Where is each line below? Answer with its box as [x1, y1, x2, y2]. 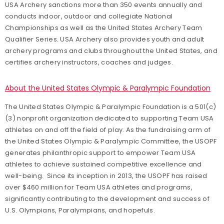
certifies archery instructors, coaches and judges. [5, 57, 173, 67]
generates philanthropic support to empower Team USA [5, 147, 196, 157]
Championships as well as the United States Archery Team [5, 22, 202, 32]
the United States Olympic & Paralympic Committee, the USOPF [5, 136, 217, 146]
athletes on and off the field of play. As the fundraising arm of [5, 124, 211, 134]
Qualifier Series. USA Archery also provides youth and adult [5, 34, 204, 44]
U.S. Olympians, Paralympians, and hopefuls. [5, 205, 155, 215]
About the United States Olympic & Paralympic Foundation [5, 82, 210, 93]
